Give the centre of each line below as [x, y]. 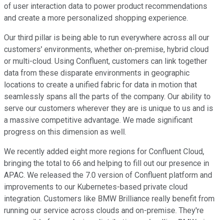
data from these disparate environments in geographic [97, 73]
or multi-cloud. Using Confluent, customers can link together [106, 61]
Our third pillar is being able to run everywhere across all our [107, 38]
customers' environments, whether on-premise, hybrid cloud [106, 50]
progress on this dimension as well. [65, 132]
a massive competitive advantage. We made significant [98, 120]
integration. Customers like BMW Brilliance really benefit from [109, 199]
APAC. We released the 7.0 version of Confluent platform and [108, 175]
